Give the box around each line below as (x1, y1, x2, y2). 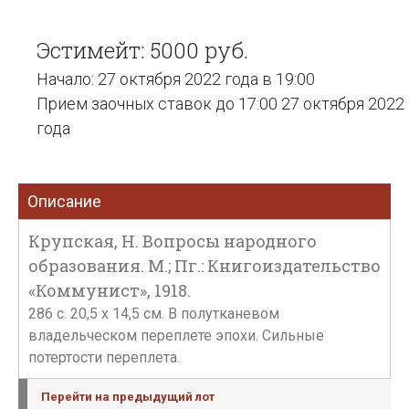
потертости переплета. (28, 349, 180, 366)
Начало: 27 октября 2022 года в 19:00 (37, 69, 315, 89)
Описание (27, 192, 101, 211)
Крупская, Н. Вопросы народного (28, 230, 317, 252)
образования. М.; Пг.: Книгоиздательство (28, 255, 381, 277)
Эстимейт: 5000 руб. (37, 36, 248, 65)
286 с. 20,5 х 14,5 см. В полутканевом (28, 305, 279, 322)
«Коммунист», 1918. (28, 279, 191, 301)
